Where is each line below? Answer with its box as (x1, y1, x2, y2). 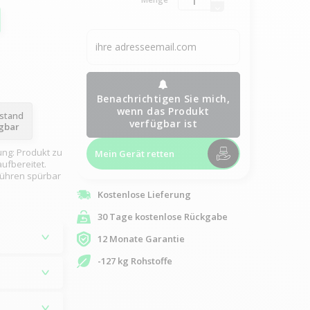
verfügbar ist (129, 116, 198, 130)
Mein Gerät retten (94, 147, 174, 160)
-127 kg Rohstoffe (97, 255, 172, 267)
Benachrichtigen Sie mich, (96, 91, 230, 105)
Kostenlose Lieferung (97, 188, 191, 201)
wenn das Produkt (116, 104, 210, 118)
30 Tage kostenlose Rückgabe (97, 210, 228, 223)
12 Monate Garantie (97, 232, 185, 245)
